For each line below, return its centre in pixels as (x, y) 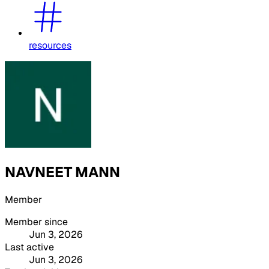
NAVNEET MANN (62, 172)
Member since (36, 222)
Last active (29, 247)
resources (50, 45)
